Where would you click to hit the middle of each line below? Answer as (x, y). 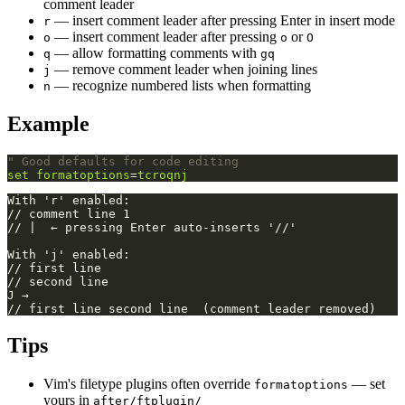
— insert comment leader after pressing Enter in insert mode (223, 21)
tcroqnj (163, 175)
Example (48, 124)
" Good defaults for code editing (123, 162)
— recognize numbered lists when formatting (181, 86)
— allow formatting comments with (155, 53)
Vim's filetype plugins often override (149, 383)
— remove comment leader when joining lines (184, 70)
